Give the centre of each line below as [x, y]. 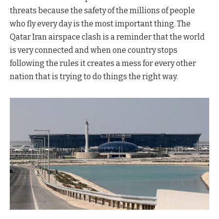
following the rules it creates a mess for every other [103, 63]
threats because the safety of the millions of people [102, 10]
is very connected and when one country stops [94, 50]
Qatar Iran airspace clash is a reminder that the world [107, 37]
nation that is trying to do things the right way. [94, 76]
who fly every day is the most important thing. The [100, 23]
